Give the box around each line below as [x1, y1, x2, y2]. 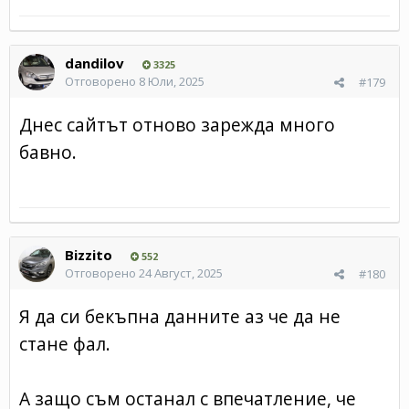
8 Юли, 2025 [139, 72, 204, 89]
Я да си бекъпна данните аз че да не [19, 303, 341, 329]
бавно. [19, 139, 77, 164]
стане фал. [19, 330, 110, 356]
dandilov [65, 53, 124, 72]
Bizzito [65, 245, 112, 264]
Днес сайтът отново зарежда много [19, 111, 335, 137]
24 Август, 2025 [139, 264, 223, 281]
